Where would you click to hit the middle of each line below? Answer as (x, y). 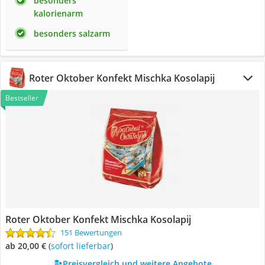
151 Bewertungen (91, 232)
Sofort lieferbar (83, 246)
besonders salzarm (72, 33)
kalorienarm (58, 13)
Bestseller (22, 98)
